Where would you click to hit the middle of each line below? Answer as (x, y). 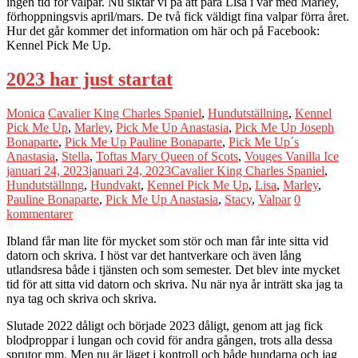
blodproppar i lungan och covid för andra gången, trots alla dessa (169, 340)
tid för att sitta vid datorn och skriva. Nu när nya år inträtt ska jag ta (175, 284)
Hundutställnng (45, 185)
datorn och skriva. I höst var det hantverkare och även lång (154, 256)
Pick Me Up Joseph (284, 128)
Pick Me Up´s (264, 142)
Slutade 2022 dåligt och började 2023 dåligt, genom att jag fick (165, 326)
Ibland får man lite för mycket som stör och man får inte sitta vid (167, 241)
